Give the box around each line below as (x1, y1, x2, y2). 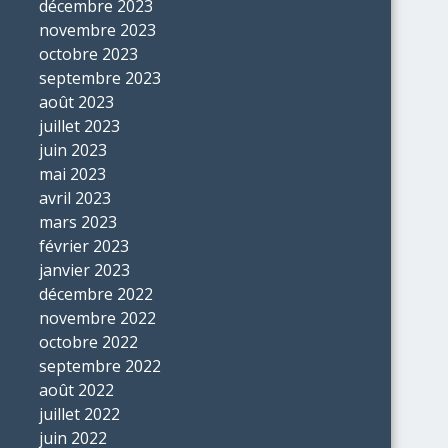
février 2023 (38, 235, 129, 257)
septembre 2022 (38, 355, 161, 377)
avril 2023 (38, 187, 111, 209)
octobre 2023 (38, 43, 138, 65)
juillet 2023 (38, 115, 120, 137)
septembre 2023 (38, 67, 161, 89)
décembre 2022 (38, 283, 153, 305)
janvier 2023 (38, 259, 130, 281)
